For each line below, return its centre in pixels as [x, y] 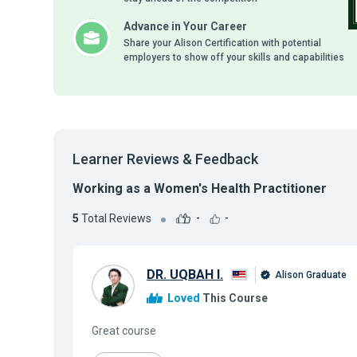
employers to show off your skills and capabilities [234, 57]
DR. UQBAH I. [185, 275]
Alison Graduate [310, 275]
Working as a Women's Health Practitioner [200, 188]
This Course [234, 298]
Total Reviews [115, 218]
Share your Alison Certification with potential [222, 43]
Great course [124, 330]
